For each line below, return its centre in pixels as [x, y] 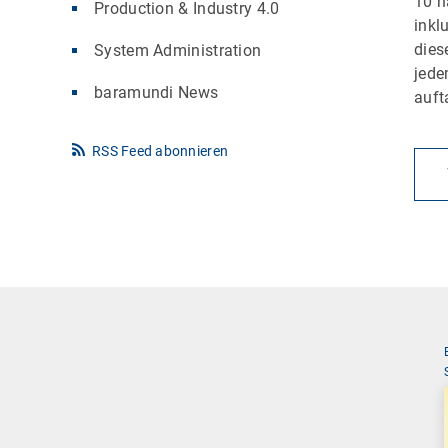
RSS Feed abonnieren [160, 150]
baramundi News [156, 92]
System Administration [178, 50]
